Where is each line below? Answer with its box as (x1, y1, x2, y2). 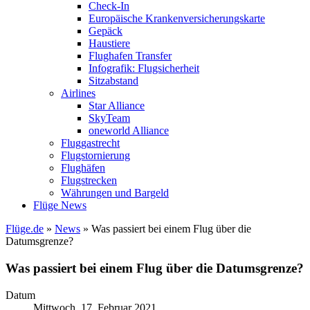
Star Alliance (89, 100, 145, 112)
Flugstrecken (61, 174, 117, 187)
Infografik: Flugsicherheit (89, 62, 199, 75)
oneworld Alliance (89, 125, 169, 137)
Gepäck (89, 25, 122, 37)
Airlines (61, 87, 95, 100)
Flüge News (33, 199, 86, 212)
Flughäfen (61, 162, 105, 174)
